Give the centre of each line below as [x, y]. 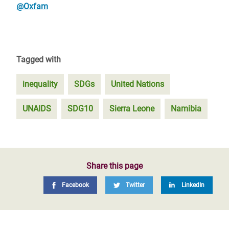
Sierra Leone [132, 109]
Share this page [114, 166]
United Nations [138, 84]
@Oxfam [32, 6]
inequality [40, 84]
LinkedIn [193, 185]
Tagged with [39, 60]
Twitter [135, 185]
